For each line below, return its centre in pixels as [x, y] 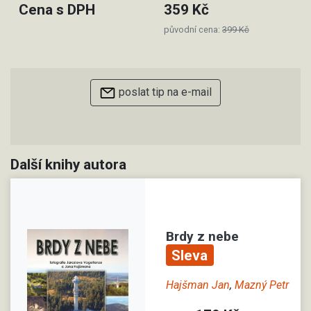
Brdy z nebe [202, 237]
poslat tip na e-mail [164, 92]
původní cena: [193, 29]
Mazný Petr [262, 285]
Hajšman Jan [198, 285]
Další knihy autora [68, 164]
